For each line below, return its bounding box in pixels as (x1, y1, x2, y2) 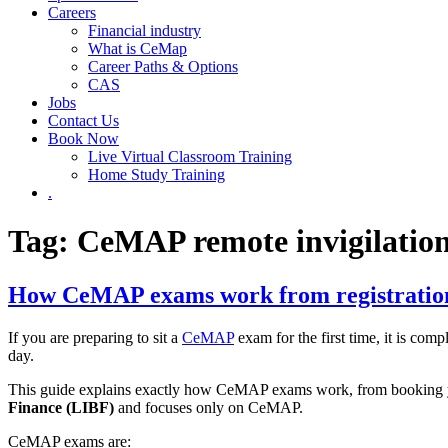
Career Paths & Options (88, 58, 238, 75)
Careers (48, 4, 96, 21)
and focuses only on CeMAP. (114, 398, 303, 416)
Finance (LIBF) (8, 398, 114, 416)
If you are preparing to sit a (8, 328, 182, 346)
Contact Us (48, 112, 119, 129)
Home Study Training (88, 166, 225, 183)
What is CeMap (88, 40, 187, 57)
